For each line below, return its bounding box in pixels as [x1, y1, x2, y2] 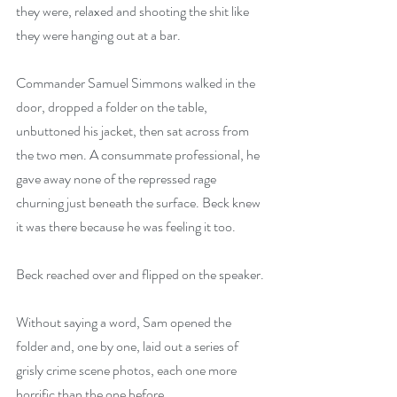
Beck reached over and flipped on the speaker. [16, 264, 264, 284]
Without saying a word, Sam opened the [16, 312, 234, 332]
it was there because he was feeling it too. [16, 216, 236, 237]
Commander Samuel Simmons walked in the [16, 73, 258, 93]
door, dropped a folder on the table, [16, 97, 210, 117]
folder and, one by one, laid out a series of [16, 336, 241, 356]
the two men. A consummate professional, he [16, 144, 262, 165]
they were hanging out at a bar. [16, 25, 181, 45]
